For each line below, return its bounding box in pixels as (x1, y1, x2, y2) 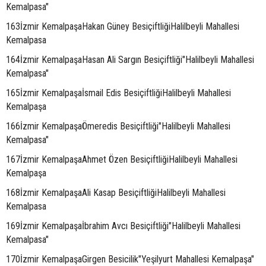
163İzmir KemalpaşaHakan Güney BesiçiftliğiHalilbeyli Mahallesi (6, 21, 239, 32)
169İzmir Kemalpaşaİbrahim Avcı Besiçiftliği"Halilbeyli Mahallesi (6, 220, 240, 232)
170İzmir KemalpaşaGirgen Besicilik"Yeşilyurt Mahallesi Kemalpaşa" (6, 254, 254, 265)
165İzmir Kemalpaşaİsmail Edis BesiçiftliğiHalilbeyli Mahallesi (6, 87, 231, 99)
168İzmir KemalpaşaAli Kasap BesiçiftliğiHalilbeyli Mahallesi (6, 187, 226, 198)
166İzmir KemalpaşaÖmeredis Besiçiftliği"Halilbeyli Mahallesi (6, 121, 230, 132)
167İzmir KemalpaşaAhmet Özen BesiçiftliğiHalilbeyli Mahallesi (6, 154, 237, 165)
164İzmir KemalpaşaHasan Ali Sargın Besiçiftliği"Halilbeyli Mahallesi (6, 54, 254, 65)
